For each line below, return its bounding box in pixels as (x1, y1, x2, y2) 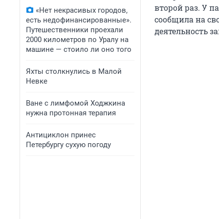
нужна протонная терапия (26, 109, 116, 117)
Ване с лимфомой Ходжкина (26, 99, 125, 108)
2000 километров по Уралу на (26, 35, 129, 44)
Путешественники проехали (26, 25, 123, 34)
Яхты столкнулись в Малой (26, 67, 122, 76)
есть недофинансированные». (26, 16, 131, 24)
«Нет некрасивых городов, (36, 6, 128, 15)
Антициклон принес (26, 131, 96, 139)
